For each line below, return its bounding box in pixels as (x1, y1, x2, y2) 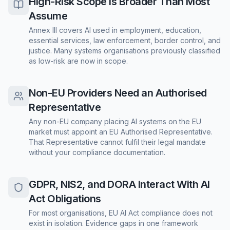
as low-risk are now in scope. (29, 56, 128, 65)
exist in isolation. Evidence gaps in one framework (29, 219, 198, 227)
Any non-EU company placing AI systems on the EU (29, 117, 201, 126)
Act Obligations (29, 193, 101, 205)
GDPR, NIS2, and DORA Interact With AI (29, 178, 210, 190)
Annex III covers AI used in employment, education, (29, 26, 201, 34)
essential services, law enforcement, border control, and (29, 36, 221, 45)
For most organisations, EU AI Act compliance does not (29, 208, 213, 217)
